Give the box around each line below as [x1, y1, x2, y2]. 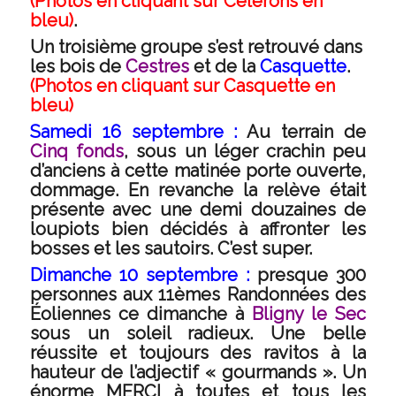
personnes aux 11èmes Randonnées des [29, 284, 367, 305]
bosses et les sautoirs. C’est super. [29, 238, 312, 259]
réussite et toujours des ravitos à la [29, 342, 367, 363]
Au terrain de [237, 121, 367, 142]
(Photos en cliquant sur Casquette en [29, 75, 335, 96]
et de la [188, 56, 260, 77]
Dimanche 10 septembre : [29, 264, 250, 286]
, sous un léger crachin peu [123, 141, 367, 162]
